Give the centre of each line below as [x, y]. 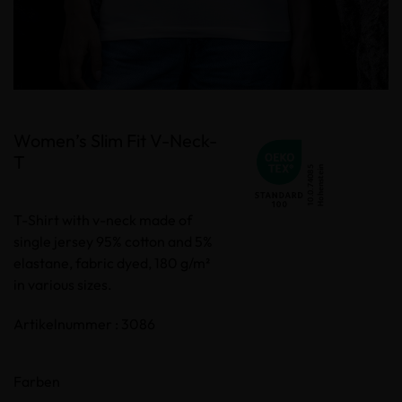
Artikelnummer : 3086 [84, 323]
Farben [37, 381]
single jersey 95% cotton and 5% [113, 241]
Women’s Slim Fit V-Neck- [115, 140]
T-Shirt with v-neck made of [103, 219]
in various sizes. [63, 284]
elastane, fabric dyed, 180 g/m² [112, 262]
